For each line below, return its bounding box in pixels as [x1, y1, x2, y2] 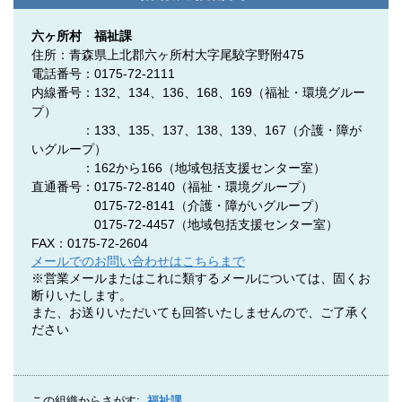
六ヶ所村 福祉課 [31, 29, 132, 44]
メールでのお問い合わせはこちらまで [31, 254, 245, 269]
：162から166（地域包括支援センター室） [31, 161, 326, 176]
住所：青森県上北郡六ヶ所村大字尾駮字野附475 [31, 48, 304, 63]
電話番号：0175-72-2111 [31, 66, 175, 82]
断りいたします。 [31, 288, 132, 303]
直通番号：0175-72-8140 [31, 179, 175, 195]
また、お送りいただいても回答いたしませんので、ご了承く [31, 305, 371, 320]
